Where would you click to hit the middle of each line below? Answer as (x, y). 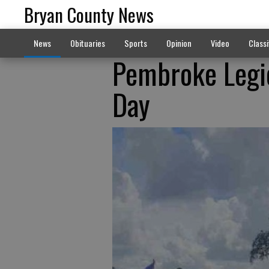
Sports (135, 43)
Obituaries (87, 43)
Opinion (179, 43)
